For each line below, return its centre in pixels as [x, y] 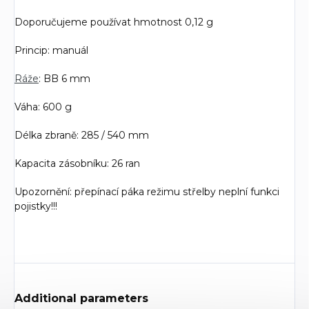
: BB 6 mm [64, 79]
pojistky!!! [36, 207]
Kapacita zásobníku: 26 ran [77, 164]
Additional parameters [81, 299]
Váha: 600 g [43, 107]
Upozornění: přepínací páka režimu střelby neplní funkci [147, 192]
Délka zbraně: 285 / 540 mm [82, 136]
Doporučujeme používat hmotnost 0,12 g [114, 22]
